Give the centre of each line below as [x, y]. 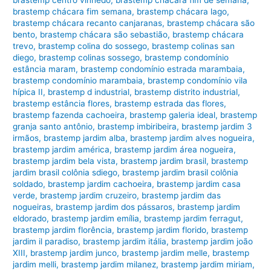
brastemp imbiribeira [137, 127]
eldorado [30, 219]
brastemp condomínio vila [198, 81]
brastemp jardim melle [165, 253]
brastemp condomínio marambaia [78, 81]
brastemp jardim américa [61, 150]
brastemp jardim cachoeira [100, 184]
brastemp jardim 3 [217, 127]
